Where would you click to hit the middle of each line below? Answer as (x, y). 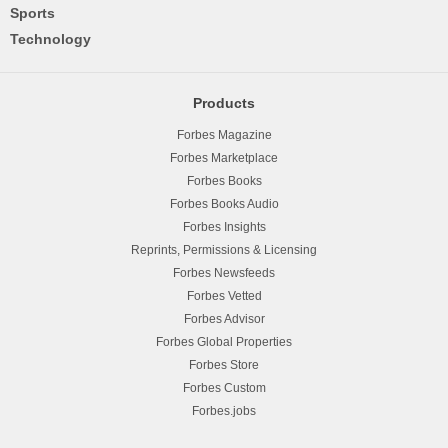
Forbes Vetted (224, 296)
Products (224, 103)
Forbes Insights (224, 227)
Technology (50, 39)
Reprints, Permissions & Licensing (224, 250)
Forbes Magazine (224, 135)
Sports (32, 13)
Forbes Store (224, 365)
